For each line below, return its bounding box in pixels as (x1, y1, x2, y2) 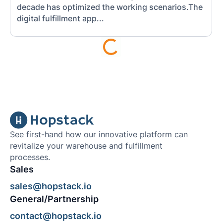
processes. (9, 153, 50, 163)
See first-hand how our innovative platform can (9, 130, 188, 140)
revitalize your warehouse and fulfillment (9, 141, 163, 151)
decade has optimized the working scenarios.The (17, 2, 203, 12)
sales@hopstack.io (9, 180, 92, 191)
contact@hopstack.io (9, 210, 102, 221)
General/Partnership (9, 193, 99, 204)
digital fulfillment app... (17, 14, 105, 24)
